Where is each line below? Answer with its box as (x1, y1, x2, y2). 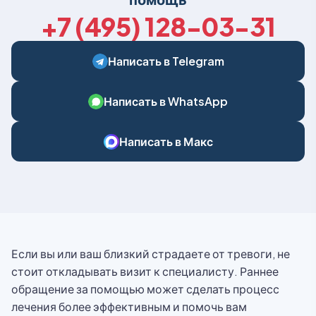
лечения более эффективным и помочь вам (11, 299, 247, 314)
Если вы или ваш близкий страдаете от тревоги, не (11, 246, 290, 261)
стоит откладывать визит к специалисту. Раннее (11, 264, 279, 279)
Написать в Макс (119, 134, 213, 149)
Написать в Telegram (107, 54, 224, 68)
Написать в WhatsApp (104, 94, 228, 109)
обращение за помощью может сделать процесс (11, 281, 279, 296)
